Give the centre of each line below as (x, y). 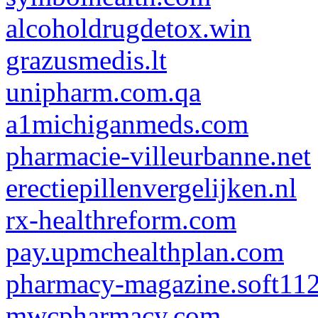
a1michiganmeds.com (127, 124)
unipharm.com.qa (103, 92)
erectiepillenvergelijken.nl (151, 188)
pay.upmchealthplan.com (145, 252)
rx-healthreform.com (121, 220)
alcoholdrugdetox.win (128, 28)
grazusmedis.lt (86, 60)
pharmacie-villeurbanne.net (158, 156)
